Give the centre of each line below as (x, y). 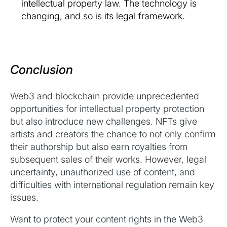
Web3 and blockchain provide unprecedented (105, 96)
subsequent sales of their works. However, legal (108, 160)
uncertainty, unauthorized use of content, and (103, 172)
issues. (24, 198)
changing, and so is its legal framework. (103, 16)
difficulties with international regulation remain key (112, 185)
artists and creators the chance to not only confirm (113, 134)
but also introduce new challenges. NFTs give (104, 122)
